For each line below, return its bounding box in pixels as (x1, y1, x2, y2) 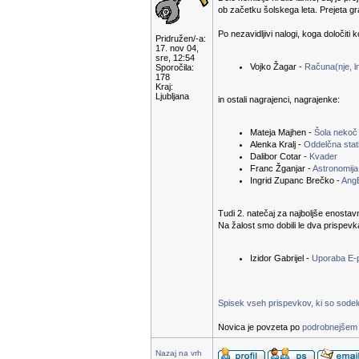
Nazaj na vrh (155, 349, 202, 357)
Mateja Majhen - (250, 127, 314, 137)
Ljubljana (155, 91, 189, 101)
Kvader (309, 151, 337, 161)
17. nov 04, (155, 43, 199, 53)
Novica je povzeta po (218, 322, 302, 332)
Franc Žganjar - (250, 163, 313, 173)
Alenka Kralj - (250, 139, 304, 149)
